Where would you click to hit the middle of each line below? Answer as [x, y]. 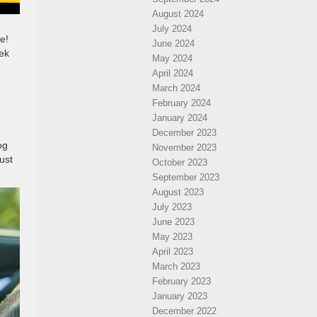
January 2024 [180, 118]
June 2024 [173, 44]
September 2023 [186, 177]
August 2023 [178, 192]
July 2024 [172, 29]
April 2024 [173, 73]
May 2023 [172, 237]
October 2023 [180, 162]
